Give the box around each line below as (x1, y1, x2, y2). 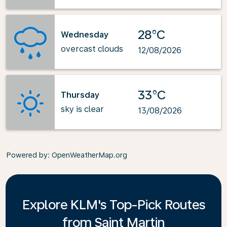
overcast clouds (61, 44, 123, 54)
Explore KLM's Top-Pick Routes (22, 197, 205, 212)
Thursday (61, 90, 99, 100)
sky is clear (61, 104, 104, 114)
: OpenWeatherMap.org (48, 151, 127, 159)
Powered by (6, 151, 48, 159)
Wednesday (61, 29, 108, 40)
